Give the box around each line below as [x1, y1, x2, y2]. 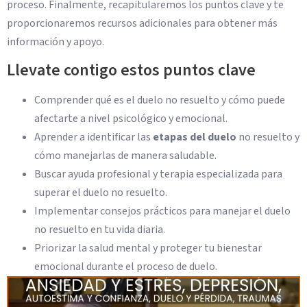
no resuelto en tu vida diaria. [34, 222, 165, 238]
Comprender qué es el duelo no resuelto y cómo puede [34, 93, 285, 108]
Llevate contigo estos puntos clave [7, 58, 256, 83]
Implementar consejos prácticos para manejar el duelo [34, 204, 291, 219]
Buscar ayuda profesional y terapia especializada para [34, 167, 282, 182]
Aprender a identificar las [34, 130, 153, 145]
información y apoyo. [7, 34, 104, 49]
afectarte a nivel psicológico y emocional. [34, 111, 228, 127]
